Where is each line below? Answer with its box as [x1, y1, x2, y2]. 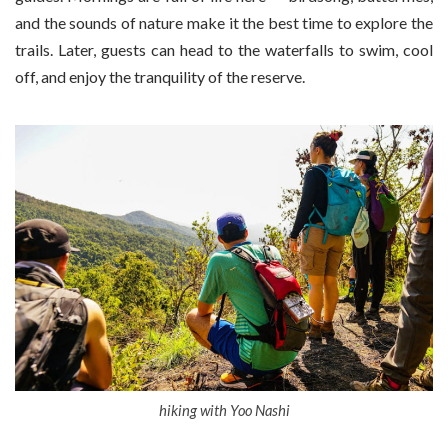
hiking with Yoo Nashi [158, 401, 290, 420]
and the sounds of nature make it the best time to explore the [15, 13, 433, 32]
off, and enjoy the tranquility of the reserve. [15, 67, 305, 86]
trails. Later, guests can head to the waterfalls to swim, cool [15, 40, 433, 59]
